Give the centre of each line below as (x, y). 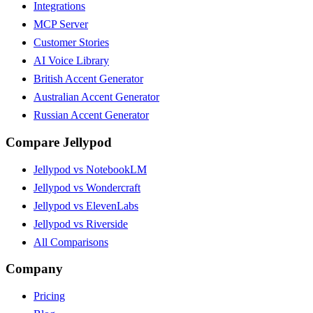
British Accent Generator (88, 79)
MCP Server (61, 24)
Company (34, 269)
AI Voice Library (71, 61)
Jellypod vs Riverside (81, 224)
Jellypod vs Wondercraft (87, 187)
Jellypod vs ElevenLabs (86, 205)
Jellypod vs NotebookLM (90, 169)
